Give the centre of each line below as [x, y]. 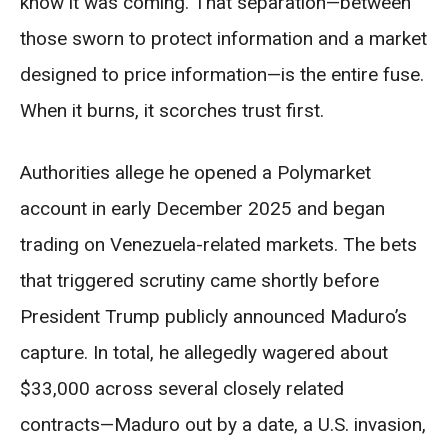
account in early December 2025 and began [202, 209]
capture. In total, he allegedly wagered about [204, 353]
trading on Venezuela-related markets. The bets [218, 245]
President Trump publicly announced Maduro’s [213, 317]
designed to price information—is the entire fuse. [222, 75]
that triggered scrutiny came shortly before [199, 281]
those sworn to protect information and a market [223, 39]
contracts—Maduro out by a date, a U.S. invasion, [223, 425]
